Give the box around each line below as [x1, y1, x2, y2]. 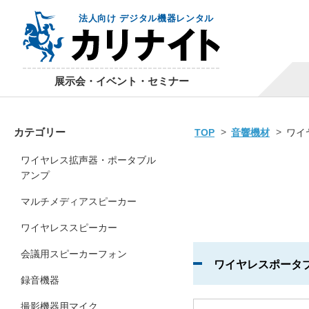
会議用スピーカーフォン [21, 248, 127, 259]
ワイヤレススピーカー [21, 222, 117, 233]
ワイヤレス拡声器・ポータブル [21, 154, 156, 166]
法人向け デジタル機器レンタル [79, 13, 214, 23]
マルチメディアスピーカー [21, 196, 137, 207]
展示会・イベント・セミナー [54, 75, 189, 87]
